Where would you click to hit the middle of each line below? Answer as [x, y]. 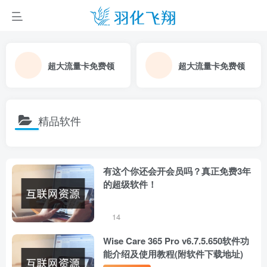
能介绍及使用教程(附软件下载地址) [173, 254]
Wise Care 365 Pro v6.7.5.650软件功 [176, 240]
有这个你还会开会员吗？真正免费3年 [177, 171]
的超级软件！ [130, 184]
